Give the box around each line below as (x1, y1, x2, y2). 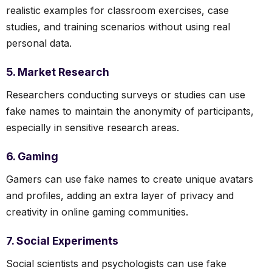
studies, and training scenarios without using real (6, 20, 230, 33)
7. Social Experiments (6, 234, 118, 247)
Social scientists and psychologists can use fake (6, 257, 226, 270)
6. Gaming (6, 149, 58, 163)
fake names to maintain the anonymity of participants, (6, 104, 254, 117)
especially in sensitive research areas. (6, 121, 179, 134)
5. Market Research (6, 65, 109, 78)
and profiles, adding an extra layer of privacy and (6, 189, 234, 202)
